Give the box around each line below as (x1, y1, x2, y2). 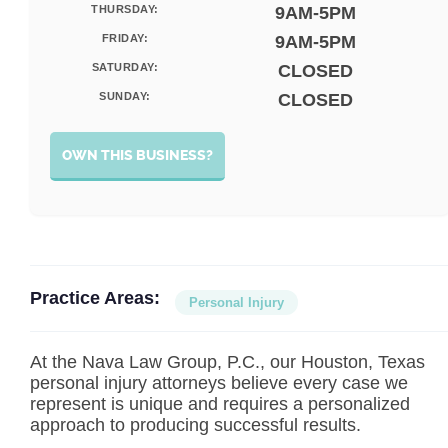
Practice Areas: (30, 288, 160, 308)
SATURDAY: (91, 61, 159, 73)
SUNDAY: (99, 90, 151, 102)
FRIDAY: (101, 32, 149, 44)
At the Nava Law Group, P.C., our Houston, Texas (30, 352, 425, 372)
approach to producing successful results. (30, 415, 361, 435)
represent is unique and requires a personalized (30, 394, 410, 414)
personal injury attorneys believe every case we (30, 373, 408, 393)
